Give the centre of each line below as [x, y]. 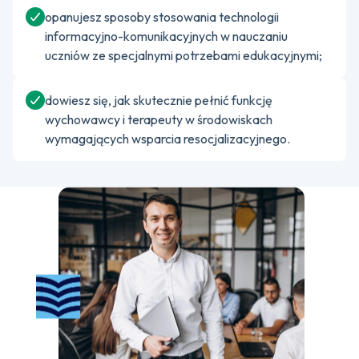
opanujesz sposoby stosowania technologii [162, 17]
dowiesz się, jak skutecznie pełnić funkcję [159, 100]
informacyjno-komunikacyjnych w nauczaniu [166, 36]
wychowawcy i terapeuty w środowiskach [159, 119]
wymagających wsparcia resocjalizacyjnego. [167, 139]
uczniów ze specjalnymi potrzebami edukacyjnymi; [184, 55]
